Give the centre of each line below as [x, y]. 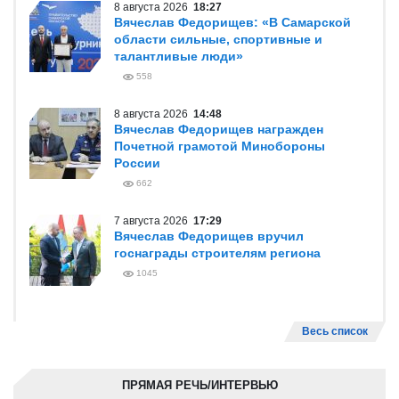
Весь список [335, 331]
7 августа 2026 [154, 221]
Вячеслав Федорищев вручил [209, 236]
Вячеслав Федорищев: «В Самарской [232, 22]
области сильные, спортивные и [218, 39]
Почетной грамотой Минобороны [220, 146]
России [137, 163]
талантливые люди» [179, 56]
